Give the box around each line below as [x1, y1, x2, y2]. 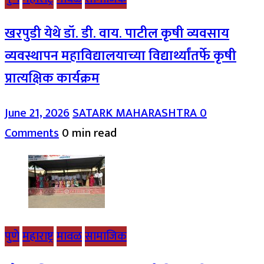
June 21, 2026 [5, 103, 70, 124]
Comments [5, 123, 59, 144]
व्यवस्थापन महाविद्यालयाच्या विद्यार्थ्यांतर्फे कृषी [5, 44, 236, 67]
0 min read [62, 123, 117, 144]
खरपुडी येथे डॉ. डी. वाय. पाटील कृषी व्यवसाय [5, 22, 229, 45]
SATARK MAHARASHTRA [72, 103, 200, 124]
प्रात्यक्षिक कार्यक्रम [5, 67, 100, 90]
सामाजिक [85, 226, 127, 247]
